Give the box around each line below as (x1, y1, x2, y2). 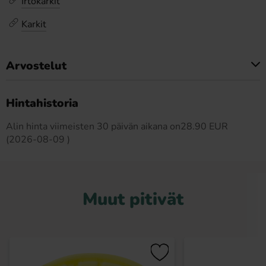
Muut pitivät (83, 188, 183, 211)
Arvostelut (6, 58, 66, 74)
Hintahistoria (6, 96, 78, 111)
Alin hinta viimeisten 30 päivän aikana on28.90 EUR (6, 120, 228, 133)
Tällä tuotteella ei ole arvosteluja (62, 88, 204, 102)
